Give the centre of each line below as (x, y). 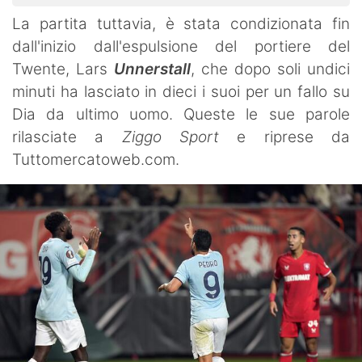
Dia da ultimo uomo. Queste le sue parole (181, 114)
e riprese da (285, 137)
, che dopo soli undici (270, 69)
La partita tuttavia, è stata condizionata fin (181, 23)
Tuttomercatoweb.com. (96, 159)
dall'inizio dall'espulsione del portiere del (181, 46)
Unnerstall (152, 69)
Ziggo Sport (170, 137)
